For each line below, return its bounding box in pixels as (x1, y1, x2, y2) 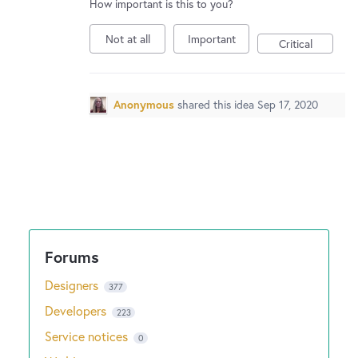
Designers (45, 276, 101, 293)
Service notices (45, 328, 131, 344)
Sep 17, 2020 (257, 97, 318, 112)
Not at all (105, 31, 150, 46)
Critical (278, 36, 312, 51)
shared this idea (177, 97, 257, 112)
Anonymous (113, 97, 174, 112)
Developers (45, 302, 109, 319)
